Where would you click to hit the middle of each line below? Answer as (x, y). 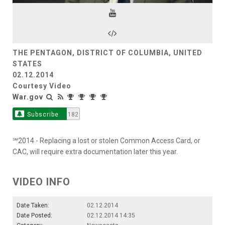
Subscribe (43, 114)
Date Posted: (34, 215)
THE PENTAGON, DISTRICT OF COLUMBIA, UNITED (107, 52)
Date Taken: (33, 205)
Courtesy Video (42, 86)
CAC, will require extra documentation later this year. (95, 151)
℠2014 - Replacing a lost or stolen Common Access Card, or (106, 140)
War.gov (28, 97)
